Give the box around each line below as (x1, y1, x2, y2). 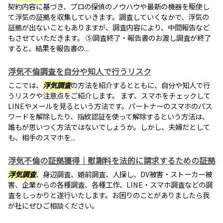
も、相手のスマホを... (8, 132, 75, 142)
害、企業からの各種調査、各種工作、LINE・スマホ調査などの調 (8, 179, 213, 190)
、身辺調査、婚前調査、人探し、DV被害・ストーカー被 (36, 169, 212, 179)
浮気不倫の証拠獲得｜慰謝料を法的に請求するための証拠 (8, 154, 215, 166)
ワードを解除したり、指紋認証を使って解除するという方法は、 (8, 111, 209, 121)
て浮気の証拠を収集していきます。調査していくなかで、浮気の (8, 11, 209, 22)
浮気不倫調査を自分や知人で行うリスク (8, 65, 151, 77)
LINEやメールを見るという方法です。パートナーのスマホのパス (8, 101, 212, 111)
